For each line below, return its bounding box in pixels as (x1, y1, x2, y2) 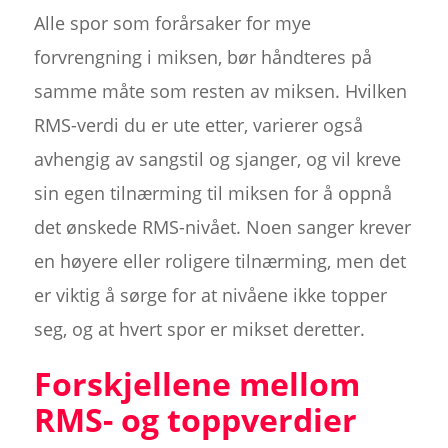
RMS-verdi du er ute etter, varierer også (33, 112, 363, 137)
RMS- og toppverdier (33, 397, 357, 441)
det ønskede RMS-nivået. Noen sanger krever (33, 214, 411, 239)
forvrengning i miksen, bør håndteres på (33, 44, 372, 69)
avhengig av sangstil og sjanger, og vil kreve (33, 146, 401, 171)
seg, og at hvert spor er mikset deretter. (33, 316, 365, 341)
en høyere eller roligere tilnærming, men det (33, 248, 406, 273)
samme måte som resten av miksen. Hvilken (33, 78, 407, 103)
